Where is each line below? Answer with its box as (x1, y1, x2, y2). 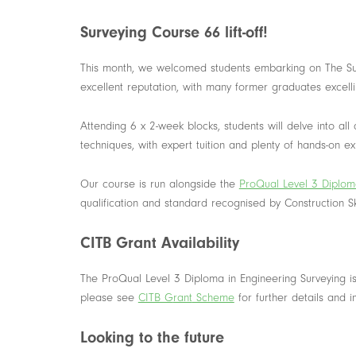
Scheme (192, 291, 234, 304)
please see (79, 291, 138, 304)
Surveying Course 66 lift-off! (79, 23, 268, 41)
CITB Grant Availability (79, 234, 244, 252)
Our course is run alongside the (79, 177, 239, 191)
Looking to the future (79, 328, 224, 346)
